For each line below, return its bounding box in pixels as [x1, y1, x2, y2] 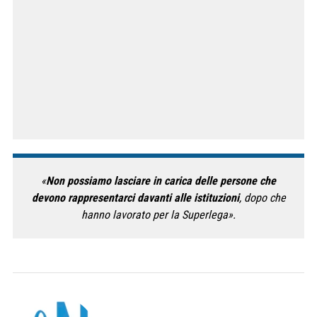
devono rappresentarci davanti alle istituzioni [31, 190, 239, 204]
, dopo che [238, 190, 286, 204]
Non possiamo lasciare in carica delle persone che [46, 173, 276, 188]
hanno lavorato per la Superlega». [81, 207, 236, 221]
